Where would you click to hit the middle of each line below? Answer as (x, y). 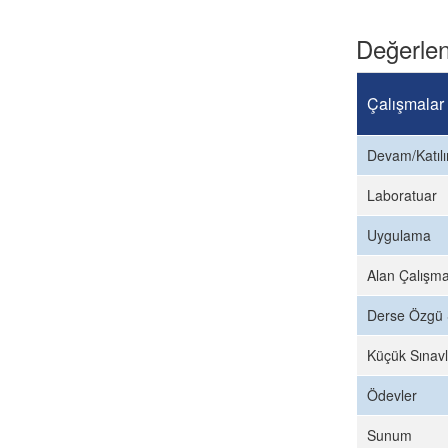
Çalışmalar (405, 103)
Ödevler (392, 395)
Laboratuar (402, 195)
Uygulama (399, 235)
